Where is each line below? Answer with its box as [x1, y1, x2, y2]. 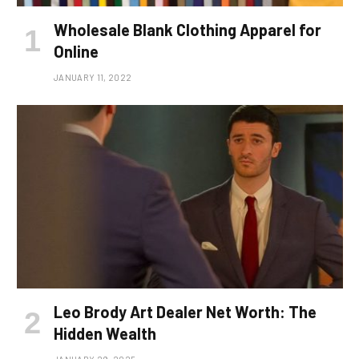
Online [54, 41, 99, 61]
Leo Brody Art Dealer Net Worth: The [54, 301, 317, 321]
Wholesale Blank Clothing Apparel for [54, 19, 321, 39]
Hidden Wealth [54, 323, 156, 343]
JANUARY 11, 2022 [54, 71, 132, 83]
